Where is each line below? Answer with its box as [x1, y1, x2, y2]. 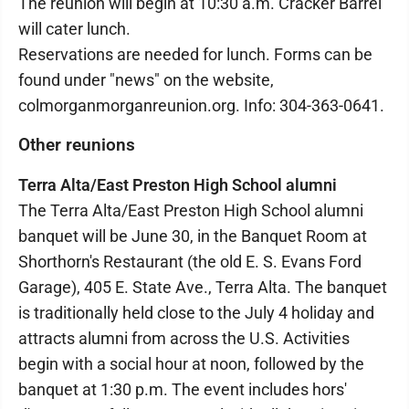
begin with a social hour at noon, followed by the [18, 354, 364, 373]
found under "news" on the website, [18, 70, 274, 89]
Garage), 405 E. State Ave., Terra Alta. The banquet [18, 278, 387, 297]
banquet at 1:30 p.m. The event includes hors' [18, 380, 347, 399]
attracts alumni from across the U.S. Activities [18, 329, 350, 348]
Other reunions [18, 135, 135, 155]
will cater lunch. [18, 19, 131, 38]
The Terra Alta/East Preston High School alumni [18, 201, 363, 220]
